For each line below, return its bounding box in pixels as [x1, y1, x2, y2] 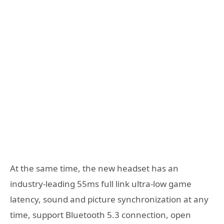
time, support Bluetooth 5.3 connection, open [10, 209, 191, 221]
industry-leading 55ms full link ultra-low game [10, 178, 191, 190]
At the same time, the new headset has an [10, 162, 178, 174]
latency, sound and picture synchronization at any [10, 193, 208, 205]
